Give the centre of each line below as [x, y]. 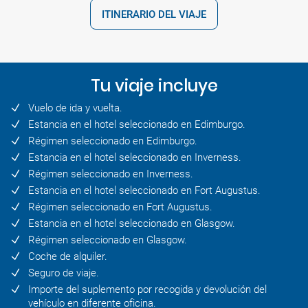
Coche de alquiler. [68, 257]
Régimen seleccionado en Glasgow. [108, 240]
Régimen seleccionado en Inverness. [111, 174]
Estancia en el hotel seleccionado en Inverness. [135, 158]
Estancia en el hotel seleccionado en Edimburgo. [137, 125]
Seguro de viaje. [64, 273]
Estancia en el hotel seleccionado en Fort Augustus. [144, 191]
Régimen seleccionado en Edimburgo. [113, 141]
